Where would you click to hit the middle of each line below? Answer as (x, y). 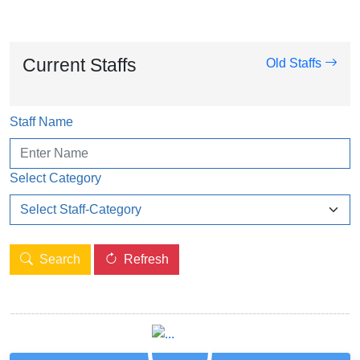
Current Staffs (80, 65)
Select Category (55, 178)
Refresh (146, 259)
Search (60, 259)
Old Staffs (295, 63)
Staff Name (41, 122)
